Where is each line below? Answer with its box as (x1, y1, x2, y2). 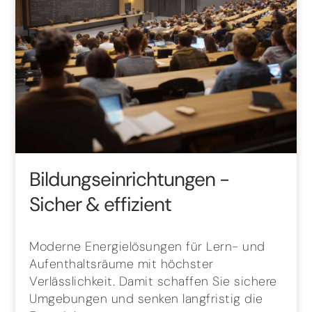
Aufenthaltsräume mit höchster (29, 255, 214, 272)
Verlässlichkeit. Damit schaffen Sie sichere (29, 272, 277, 290)
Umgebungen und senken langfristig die (29, 290, 263, 307)
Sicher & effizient (29, 191, 172, 217)
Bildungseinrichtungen (29, 166, 220, 192)
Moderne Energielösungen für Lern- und (29, 237, 265, 255)
